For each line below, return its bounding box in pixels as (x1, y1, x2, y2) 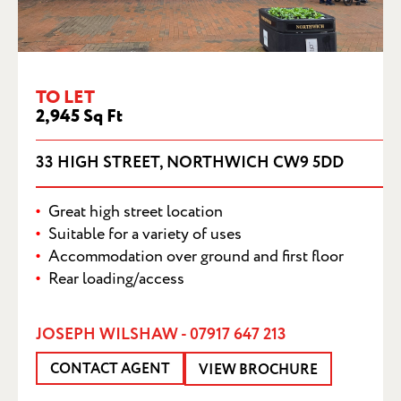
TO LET (36, 84, 95, 111)
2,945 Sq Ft (36, 103, 123, 130)
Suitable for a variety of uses (48, 222, 242, 245)
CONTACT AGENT (50, 358, 170, 380)
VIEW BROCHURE (199, 359, 318, 380)
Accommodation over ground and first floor (48, 244, 344, 268)
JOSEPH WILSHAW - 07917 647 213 (36, 322, 286, 346)
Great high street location (48, 200, 223, 223)
